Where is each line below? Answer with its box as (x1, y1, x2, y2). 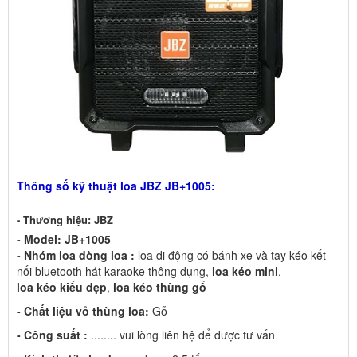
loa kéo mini (212, 262, 278, 279)
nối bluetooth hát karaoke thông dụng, (17, 262, 212, 279)
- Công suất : (17, 326, 88, 343)
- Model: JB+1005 (17, 230, 111, 247)
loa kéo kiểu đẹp (17, 278, 107, 295)
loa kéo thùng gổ (113, 278, 206, 295)
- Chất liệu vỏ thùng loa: (17, 302, 149, 319)
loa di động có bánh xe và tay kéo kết (135, 246, 326, 263)
